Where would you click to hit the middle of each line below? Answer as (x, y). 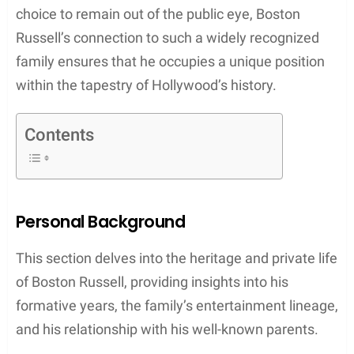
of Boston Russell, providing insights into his (152, 281)
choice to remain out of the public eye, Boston (158, 13)
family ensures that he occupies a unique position (170, 61)
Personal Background (101, 221)
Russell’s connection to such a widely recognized (168, 37)
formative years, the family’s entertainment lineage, (177, 305)
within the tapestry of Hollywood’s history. (146, 85)
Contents (59, 134)
